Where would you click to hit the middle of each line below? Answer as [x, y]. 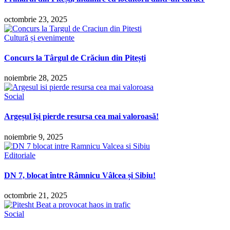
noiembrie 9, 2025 [34, 137]
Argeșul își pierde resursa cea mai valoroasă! [81, 117]
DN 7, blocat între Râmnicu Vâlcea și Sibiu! [80, 175]
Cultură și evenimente [39, 37]
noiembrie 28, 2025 [36, 78]
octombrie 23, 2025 [36, 19]
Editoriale [20, 155]
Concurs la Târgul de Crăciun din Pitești [75, 57]
